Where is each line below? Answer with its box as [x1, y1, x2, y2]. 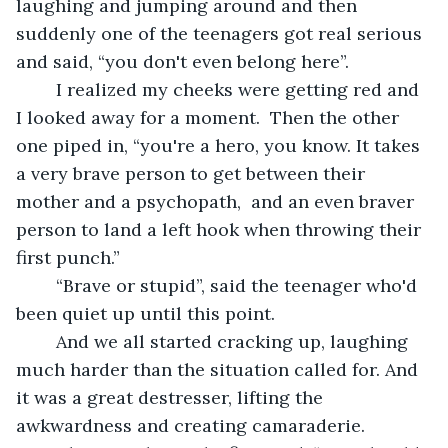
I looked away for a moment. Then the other [16, 105, 404, 129]
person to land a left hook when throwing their [16, 217, 426, 241]
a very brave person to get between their [16, 161, 370, 185]
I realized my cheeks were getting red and [36, 77, 56, 101]
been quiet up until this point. [16, 301, 275, 325]
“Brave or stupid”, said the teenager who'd [36, 273, 56, 297]
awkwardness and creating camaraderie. [16, 413, 365, 437]
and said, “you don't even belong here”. [16, 49, 349, 73]
